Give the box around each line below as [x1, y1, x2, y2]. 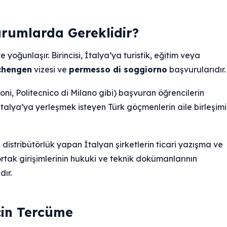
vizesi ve [32, 64, 69, 75]
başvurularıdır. [167, 64, 225, 75]
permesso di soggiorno [69, 64, 167, 75]
